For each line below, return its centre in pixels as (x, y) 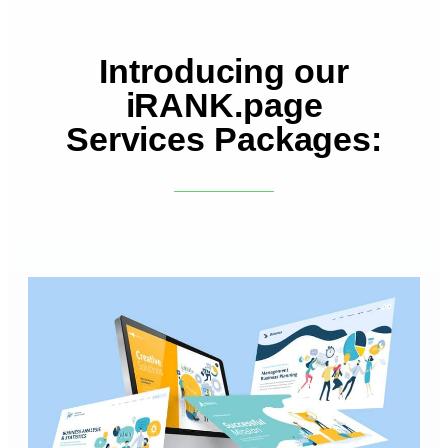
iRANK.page (224, 105)
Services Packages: (224, 139)
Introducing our (224, 71)
